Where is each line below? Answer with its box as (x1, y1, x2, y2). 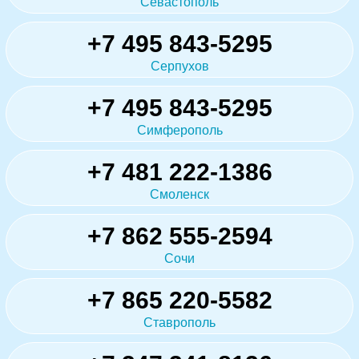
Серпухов (150, 58, 209, 73)
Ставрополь (143, 315, 216, 329)
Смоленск (150, 187, 209, 201)
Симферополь (136, 123, 223, 137)
